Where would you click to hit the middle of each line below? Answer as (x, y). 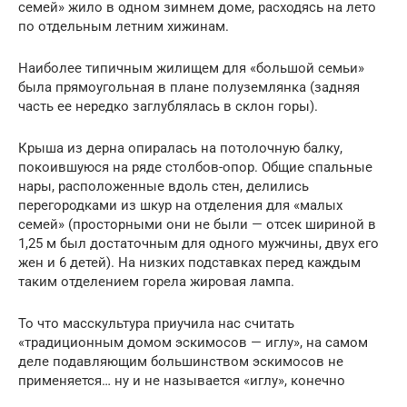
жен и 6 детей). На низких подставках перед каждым (189, 262)
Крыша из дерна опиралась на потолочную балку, (180, 148)
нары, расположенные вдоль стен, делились (164, 186)
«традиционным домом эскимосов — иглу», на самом (193, 342)
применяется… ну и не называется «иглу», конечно (182, 380)
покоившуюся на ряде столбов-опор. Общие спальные (195, 167)
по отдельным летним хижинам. (124, 26)
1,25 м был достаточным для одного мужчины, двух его (199, 243)
